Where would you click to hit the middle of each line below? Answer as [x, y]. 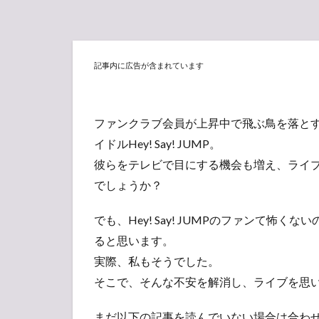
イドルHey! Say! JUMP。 [157, 143]
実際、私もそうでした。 [157, 261]
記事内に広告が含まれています [149, 65]
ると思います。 [134, 240]
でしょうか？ [128, 184]
